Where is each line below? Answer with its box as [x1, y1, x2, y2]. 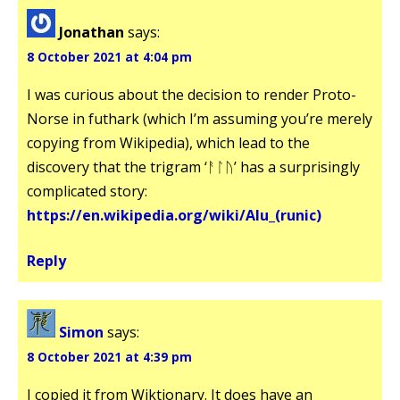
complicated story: [27, 180, 147, 201]
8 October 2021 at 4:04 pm [27, 47, 192, 65]
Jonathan [59, 21, 124, 42]
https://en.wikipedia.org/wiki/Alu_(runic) [27, 204, 321, 225]
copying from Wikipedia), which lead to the [27, 132, 310, 153]
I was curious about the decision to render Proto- [27, 84, 356, 104]
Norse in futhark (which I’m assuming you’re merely [27, 108, 372, 129]
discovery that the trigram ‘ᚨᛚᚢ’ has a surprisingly [27, 156, 360, 177]
